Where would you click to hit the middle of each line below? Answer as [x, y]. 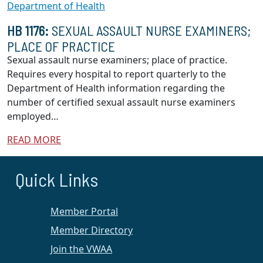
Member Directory [92, 230]
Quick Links [57, 179]
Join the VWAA [81, 249]
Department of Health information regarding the [116, 88]
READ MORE [34, 140]
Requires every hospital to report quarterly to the [117, 74]
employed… [33, 116]
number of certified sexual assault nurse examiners [121, 102]
